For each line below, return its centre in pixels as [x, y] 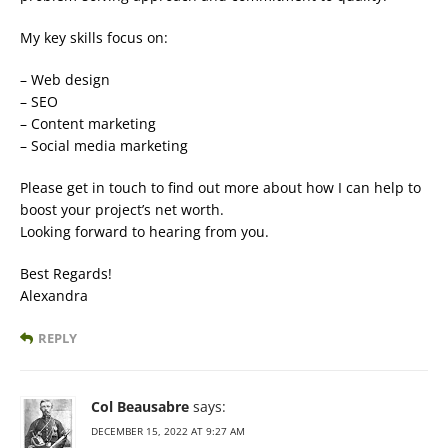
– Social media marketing [104, 145]
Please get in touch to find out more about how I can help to [220, 187]
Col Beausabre [140, 406]
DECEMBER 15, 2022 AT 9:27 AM [168, 430]
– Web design [65, 79]
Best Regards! [66, 273]
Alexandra [54, 295]
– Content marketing [88, 123]
